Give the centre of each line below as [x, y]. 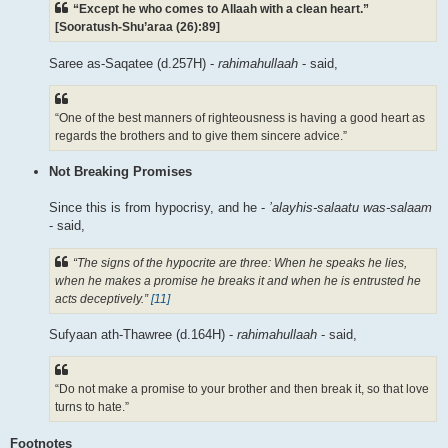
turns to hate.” [92, 407]
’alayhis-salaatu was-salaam [350, 208]
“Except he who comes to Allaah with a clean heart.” [221, 9]
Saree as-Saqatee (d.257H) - [133, 63]
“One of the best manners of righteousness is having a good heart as [240, 117]
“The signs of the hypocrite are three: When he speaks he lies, [240, 262]
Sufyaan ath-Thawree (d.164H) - [143, 334]
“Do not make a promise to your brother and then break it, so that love [242, 389]
